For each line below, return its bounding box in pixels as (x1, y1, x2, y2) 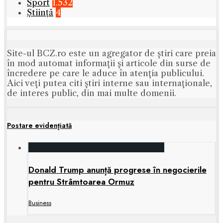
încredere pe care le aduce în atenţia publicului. (7, 68, 204, 79)
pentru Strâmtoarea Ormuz (28, 175, 134, 188)
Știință (27, 7, 53, 18)
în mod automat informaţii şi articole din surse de (7, 58, 211, 69)
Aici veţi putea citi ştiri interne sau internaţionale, (7, 78, 212, 89)
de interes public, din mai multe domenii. (7, 88, 176, 99)
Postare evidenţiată (7, 120, 72, 130)
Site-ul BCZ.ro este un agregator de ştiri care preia (7, 48, 216, 59)
